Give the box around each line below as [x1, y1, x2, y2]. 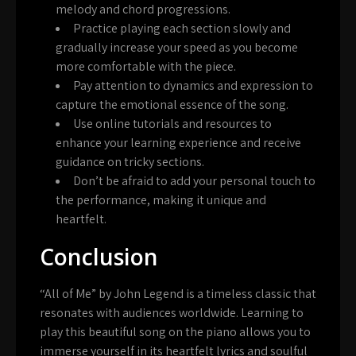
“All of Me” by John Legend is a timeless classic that [40, 284, 316, 302]
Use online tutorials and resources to [73, 114, 272, 132]
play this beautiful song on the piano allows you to [40, 323, 311, 340]
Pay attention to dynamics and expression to [73, 76, 313, 94]
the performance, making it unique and [56, 191, 266, 208]
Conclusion [40, 241, 158, 272]
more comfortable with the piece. [56, 57, 236, 75]
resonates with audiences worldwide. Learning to [40, 304, 304, 321]
